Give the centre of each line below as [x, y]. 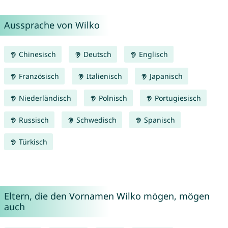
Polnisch [112, 98]
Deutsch [96, 54]
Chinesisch [36, 54]
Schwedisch [95, 120]
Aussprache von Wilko [52, 25]
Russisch [33, 120]
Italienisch [103, 76]
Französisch [38, 76]
